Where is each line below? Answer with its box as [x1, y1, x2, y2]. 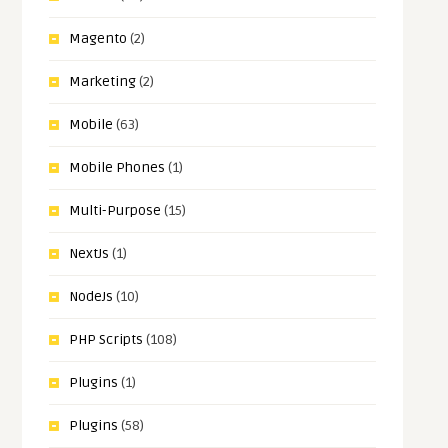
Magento [69, 30, 128, 48]
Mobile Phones [69, 159, 166, 177]
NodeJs [69, 288, 114, 306]
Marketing [69, 73, 137, 91]
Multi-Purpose [69, 202, 162, 220]
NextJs [69, 245, 110, 263]
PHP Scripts [69, 331, 144, 349]
